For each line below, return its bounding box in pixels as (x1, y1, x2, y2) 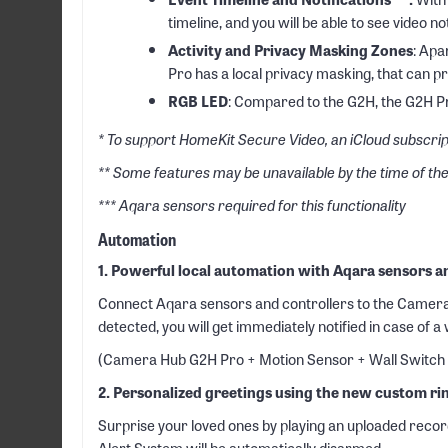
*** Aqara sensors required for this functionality (98, 193, 406, 216)
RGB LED (168, 89, 228, 112)
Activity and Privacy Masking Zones (168, 38, 413, 61)
